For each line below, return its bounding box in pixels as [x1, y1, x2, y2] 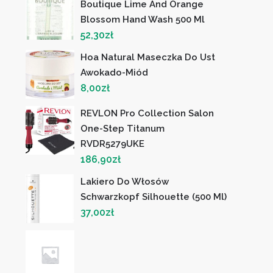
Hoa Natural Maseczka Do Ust [80, 52, 216, 63]
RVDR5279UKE [80, 138, 145, 150]
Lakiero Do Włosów [80, 176, 169, 188]
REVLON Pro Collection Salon [80, 108, 214, 119]
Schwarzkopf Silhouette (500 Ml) [80, 191, 227, 203]
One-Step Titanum [80, 123, 165, 135]
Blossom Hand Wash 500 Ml [80, 14, 205, 26]
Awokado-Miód [80, 67, 149, 79]
